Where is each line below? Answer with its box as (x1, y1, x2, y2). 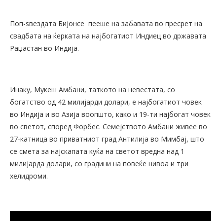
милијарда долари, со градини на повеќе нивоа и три (10, 159, 188, 169)
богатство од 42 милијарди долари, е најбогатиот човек (10, 97, 202, 107)
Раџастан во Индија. (10, 43, 79, 53)
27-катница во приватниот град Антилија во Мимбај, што (10, 134, 204, 144)
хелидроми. (10, 171, 48, 181)
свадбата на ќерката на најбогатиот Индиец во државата (10, 31, 206, 41)
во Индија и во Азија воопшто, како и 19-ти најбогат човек (10, 110, 211, 119)
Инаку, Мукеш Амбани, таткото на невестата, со (10, 85, 175, 95)
